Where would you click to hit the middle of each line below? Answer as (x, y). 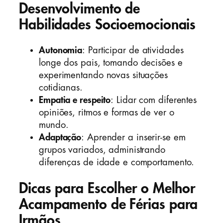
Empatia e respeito (75, 100)
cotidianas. (61, 88)
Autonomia (61, 51)
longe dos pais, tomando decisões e (111, 63)
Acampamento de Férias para (109, 204)
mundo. (54, 125)
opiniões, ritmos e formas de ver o (107, 113)
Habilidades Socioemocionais (108, 24)
